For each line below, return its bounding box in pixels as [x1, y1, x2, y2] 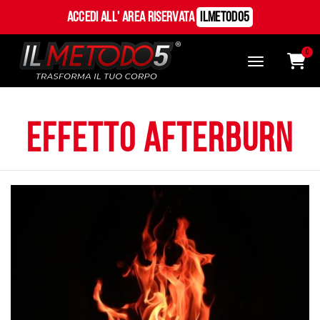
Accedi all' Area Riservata [66, 11, 197, 25]
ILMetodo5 [200, 11, 250, 25]
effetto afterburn [26, 121, 294, 161]
